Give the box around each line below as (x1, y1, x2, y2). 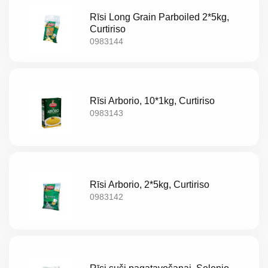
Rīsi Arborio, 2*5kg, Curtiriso (90, 179, 210, 190)
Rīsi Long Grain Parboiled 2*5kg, (90, 12, 230, 23)
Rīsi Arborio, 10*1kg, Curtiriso (90, 96, 215, 106)
